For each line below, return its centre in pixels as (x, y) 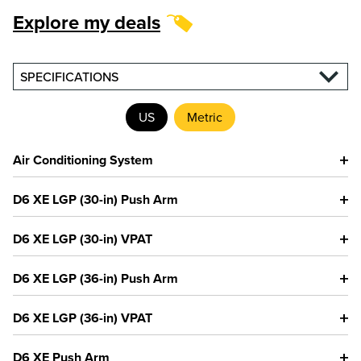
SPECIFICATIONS (69, 77)
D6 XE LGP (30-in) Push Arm (95, 200)
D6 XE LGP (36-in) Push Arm (95, 279)
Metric (205, 117)
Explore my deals (87, 23)
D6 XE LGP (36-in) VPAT (83, 318)
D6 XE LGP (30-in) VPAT (83, 239)
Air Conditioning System (83, 160)
